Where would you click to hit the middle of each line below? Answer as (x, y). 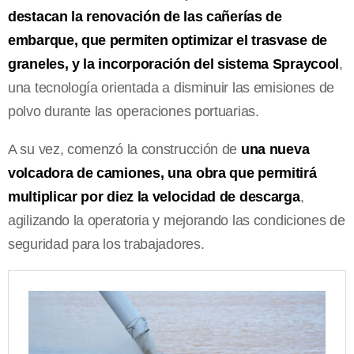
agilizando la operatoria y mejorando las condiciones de (177, 220)
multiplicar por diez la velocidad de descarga (154, 196)
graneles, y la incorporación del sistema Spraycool (174, 64)
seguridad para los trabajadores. (106, 244)
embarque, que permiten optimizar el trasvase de (168, 40)
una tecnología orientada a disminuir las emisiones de (171, 87)
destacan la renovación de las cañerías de (145, 16)
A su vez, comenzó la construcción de (124, 149)
